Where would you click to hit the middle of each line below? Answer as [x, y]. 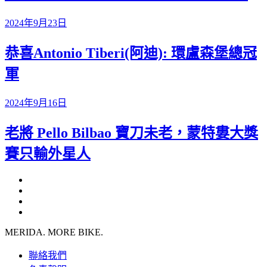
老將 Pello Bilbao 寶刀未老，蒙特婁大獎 [131, 133]
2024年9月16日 [36, 103]
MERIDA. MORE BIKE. [54, 232]
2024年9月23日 [36, 23]
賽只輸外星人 [48, 153]
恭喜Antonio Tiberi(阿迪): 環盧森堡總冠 [131, 53]
